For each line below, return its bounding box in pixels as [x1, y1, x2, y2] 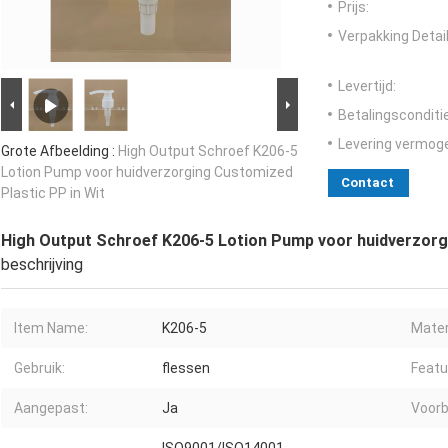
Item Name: [14, 320, 88, 337]
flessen [162, 360, 210, 377]
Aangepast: [14, 400, 88, 417]
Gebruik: [14, 360, 65, 377]
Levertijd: [338, 78, 396, 95]
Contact [341, 175, 394, 191]
